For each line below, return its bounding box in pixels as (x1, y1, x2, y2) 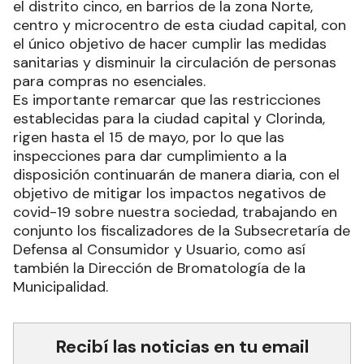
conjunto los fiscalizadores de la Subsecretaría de (13, 220, 350, 240)
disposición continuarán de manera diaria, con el (13, 164, 340, 184)
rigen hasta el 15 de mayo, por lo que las (13, 127, 284, 147)
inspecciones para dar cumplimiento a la (13, 145, 287, 166)
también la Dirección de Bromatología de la (13, 258, 305, 278)
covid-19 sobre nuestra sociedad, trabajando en (13, 201, 337, 222)
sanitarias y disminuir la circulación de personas (13, 52, 336, 72)
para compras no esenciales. (13, 71, 206, 91)
